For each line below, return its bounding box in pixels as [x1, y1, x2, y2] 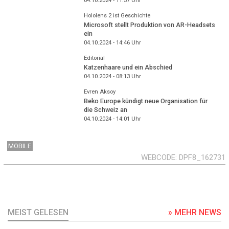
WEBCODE [141, 153, 175, 163]
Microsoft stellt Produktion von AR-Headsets [83, 21, 215, 29]
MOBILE [8, 142, 32, 150]
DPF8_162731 [179, 153, 225, 163]
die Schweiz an [83, 106, 127, 114]
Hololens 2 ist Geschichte [83, 12, 150, 19]
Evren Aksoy [83, 88, 116, 95]
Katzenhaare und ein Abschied [83, 63, 172, 72]
